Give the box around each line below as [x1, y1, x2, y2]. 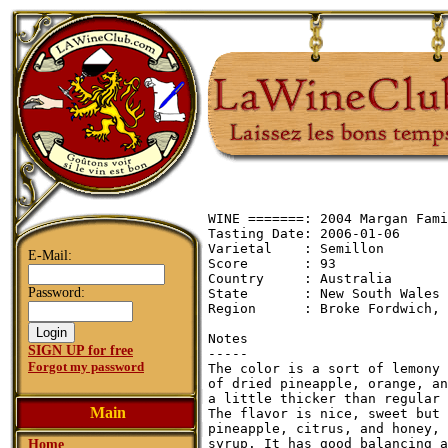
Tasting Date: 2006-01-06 [208, 226, 400, 241]
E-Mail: [28, 248, 72, 263]
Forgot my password [28, 359, 144, 374]
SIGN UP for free [28, 343, 133, 358]
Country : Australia [208, 271, 392, 286]
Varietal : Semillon [208, 241, 384, 256]
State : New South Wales [208, 286, 440, 301]
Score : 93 [208, 256, 336, 271]
